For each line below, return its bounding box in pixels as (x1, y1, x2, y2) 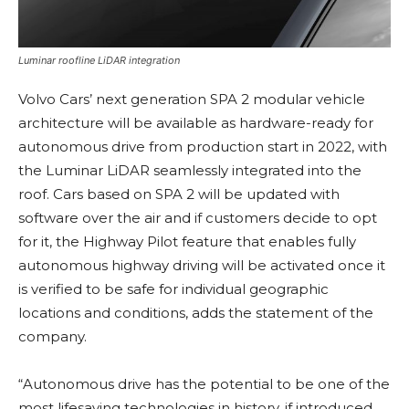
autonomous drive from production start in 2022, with (18, 138, 387, 156)
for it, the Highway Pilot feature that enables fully (18, 233, 356, 251)
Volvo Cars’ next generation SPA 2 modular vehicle (18, 90, 365, 109)
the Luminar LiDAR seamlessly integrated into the (18, 162, 362, 180)
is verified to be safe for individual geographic (18, 280, 329, 299)
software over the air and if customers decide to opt (18, 209, 377, 227)
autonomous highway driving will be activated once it (18, 257, 385, 275)
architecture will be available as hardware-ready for (18, 114, 373, 132)
